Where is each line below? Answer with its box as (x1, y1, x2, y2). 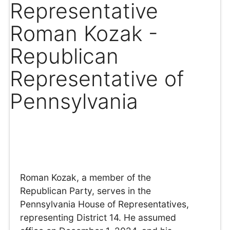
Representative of (10, 65, 184, 91)
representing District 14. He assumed (20, 212, 177, 223)
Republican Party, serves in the (20, 185, 151, 197)
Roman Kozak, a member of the (20, 172, 151, 183)
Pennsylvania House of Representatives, (20, 199, 189, 210)
